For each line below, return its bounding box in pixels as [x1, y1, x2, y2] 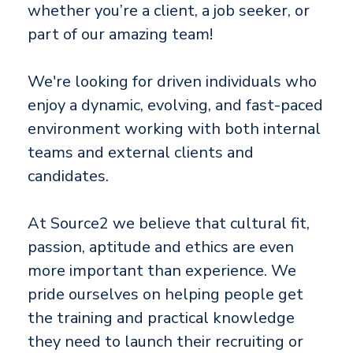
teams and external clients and [28, 142, 254, 164]
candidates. [28, 165, 109, 188]
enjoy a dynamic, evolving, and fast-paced [28, 95, 323, 117]
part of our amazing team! [28, 24, 213, 46]
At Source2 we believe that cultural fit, [28, 213, 310, 235]
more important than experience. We [28, 260, 296, 282]
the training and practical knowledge [28, 307, 295, 329]
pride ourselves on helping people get [28, 284, 303, 306]
